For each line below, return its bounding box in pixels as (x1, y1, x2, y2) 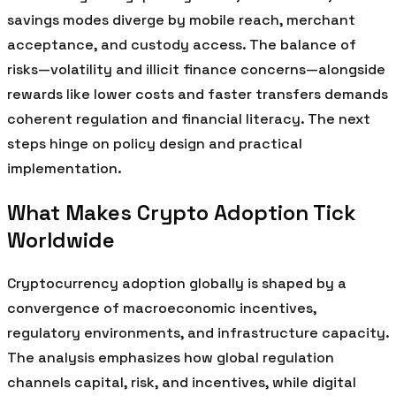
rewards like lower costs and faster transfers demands (7, 84, 388, 103)
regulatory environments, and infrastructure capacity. (7, 323, 389, 342)
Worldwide (7, 225, 115, 254)
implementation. (7, 158, 122, 178)
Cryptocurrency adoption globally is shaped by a (7, 273, 346, 293)
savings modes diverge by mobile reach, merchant (7, 10, 355, 29)
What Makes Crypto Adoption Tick (7, 198, 356, 226)
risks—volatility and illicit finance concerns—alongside (7, 59, 385, 79)
